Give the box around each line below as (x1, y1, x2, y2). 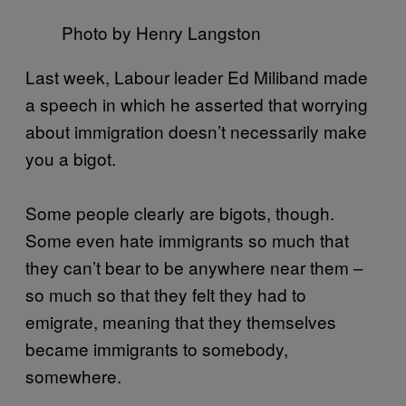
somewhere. (25, 362, 121, 388)
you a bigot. (25, 145, 116, 170)
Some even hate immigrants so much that (25, 227, 349, 252)
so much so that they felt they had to (25, 281, 306, 306)
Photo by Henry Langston (62, 19, 261, 44)
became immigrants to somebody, (25, 335, 288, 361)
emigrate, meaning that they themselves (25, 308, 336, 333)
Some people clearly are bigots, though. (25, 199, 334, 225)
